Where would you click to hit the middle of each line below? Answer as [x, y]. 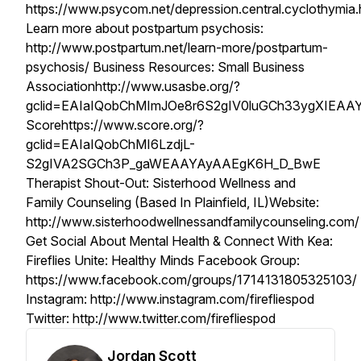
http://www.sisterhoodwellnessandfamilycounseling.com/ [193, 222]
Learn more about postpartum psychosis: [145, 28]
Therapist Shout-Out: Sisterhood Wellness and [161, 183]
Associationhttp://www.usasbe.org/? [133, 86]
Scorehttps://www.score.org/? [115, 125]
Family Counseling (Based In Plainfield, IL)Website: [172, 202]
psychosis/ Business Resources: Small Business [165, 67]
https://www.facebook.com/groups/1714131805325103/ [191, 280]
